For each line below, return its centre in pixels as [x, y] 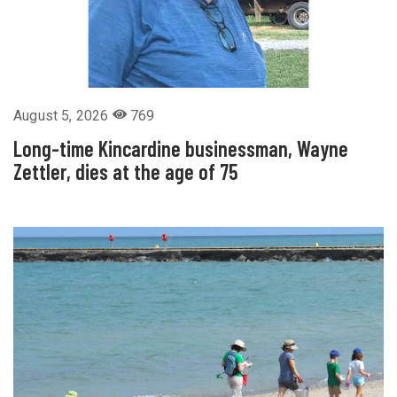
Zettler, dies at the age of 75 [125, 171]
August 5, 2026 [63, 115]
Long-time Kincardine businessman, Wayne [181, 148]
